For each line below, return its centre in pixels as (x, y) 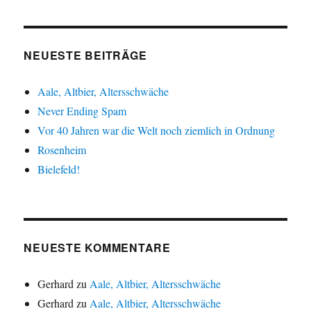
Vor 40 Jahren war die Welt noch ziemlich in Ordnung (157, 131)
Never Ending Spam (82, 111)
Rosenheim (62, 150)
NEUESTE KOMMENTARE (97, 248)
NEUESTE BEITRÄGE (85, 56)
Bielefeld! (59, 169)
